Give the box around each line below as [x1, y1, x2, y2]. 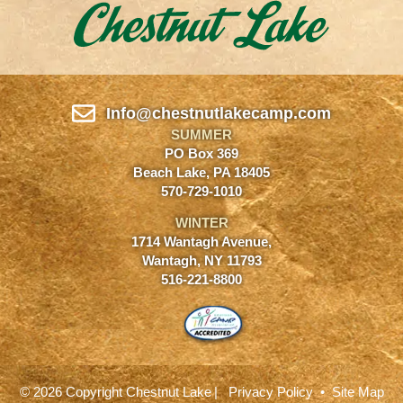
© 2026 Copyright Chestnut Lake [19, 384, 211, 399]
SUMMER [171, 127, 232, 142]
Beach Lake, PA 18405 [133, 165, 270, 180]
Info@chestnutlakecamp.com [105, 103, 331, 122]
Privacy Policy [228, 384, 313, 399]
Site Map [331, 384, 384, 399]
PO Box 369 [165, 146, 238, 161]
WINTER [175, 216, 228, 231]
